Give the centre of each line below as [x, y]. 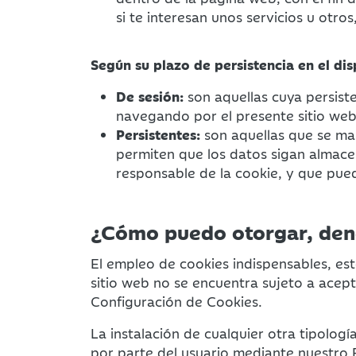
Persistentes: [158, 134]
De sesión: [150, 96]
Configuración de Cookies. [176, 301]
